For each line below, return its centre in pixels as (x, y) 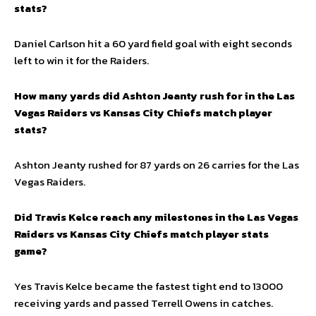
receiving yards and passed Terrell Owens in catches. (144, 303)
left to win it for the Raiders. (81, 60)
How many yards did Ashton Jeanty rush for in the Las (154, 96)
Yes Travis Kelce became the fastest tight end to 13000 (148, 286)
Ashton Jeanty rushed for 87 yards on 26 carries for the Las (157, 165)
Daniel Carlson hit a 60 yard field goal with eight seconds (153, 43)
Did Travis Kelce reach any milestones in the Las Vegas (156, 217)
